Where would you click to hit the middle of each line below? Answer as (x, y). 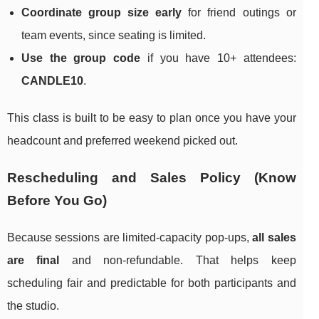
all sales (274, 238)
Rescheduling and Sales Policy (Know (152, 178)
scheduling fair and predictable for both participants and (152, 283)
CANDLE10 (52, 81)
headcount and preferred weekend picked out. (122, 141)
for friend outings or (239, 13)
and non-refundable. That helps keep (178, 261)
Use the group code (81, 58)
